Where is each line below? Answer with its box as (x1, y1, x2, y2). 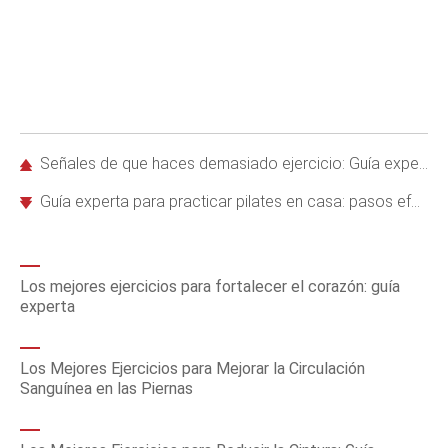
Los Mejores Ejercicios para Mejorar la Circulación (20, 359, 365, 378)
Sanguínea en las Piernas (20, 379, 193, 398)
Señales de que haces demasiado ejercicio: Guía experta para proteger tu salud (40, 154, 419, 173)
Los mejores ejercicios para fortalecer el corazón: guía (20, 277, 400, 296)
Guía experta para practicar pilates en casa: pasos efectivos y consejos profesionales (40, 192, 411, 211)
